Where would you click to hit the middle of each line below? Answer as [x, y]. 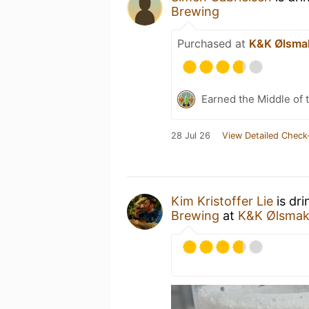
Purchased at [213, 43]
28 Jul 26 [191, 136]
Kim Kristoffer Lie [222, 201]
